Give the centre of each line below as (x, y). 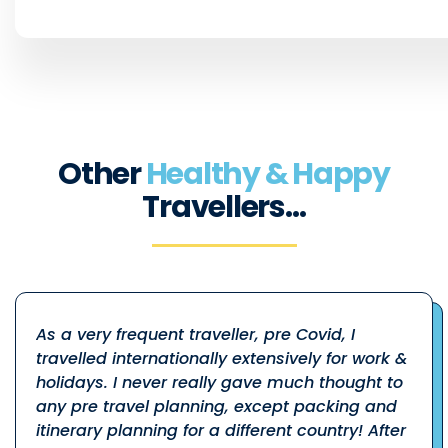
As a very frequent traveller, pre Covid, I (195, 334)
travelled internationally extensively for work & (221, 358)
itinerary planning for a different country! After (221, 430)
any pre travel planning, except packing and (216, 406)
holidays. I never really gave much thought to (219, 382)
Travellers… (224, 206)
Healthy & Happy (267, 173)
